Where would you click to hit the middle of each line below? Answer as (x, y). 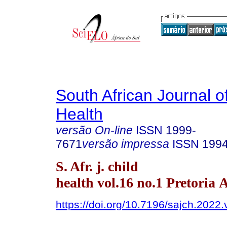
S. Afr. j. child (97, 166)
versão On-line (94, 130)
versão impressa (126, 144)
